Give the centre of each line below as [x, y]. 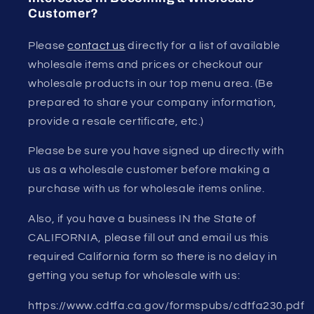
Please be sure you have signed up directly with [156, 151]
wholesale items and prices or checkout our [146, 64]
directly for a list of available [203, 45]
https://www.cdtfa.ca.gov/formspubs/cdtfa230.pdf [166, 305]
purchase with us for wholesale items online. [146, 189]
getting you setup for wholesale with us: [134, 276]
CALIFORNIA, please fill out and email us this [149, 238]
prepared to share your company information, [153, 102]
